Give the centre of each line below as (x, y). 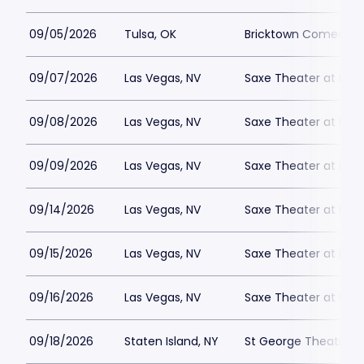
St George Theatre (297, 341)
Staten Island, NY (171, 341)
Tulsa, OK (150, 34)
